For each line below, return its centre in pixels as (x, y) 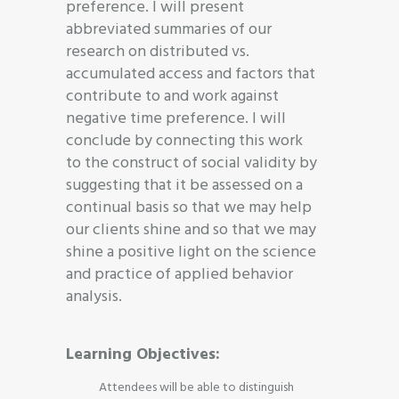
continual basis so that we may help (189, 208)
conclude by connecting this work (184, 141)
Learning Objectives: (143, 354)
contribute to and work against (172, 96)
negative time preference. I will (176, 118)
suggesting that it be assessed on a (184, 185)
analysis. (94, 297)
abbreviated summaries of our (169, 29)
